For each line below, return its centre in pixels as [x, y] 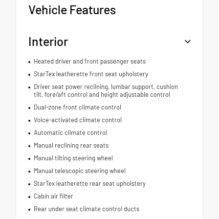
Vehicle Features [72, 10]
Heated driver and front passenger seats [89, 61]
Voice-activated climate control [77, 120]
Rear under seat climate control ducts [86, 209]
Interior [48, 41]
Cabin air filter [53, 196]
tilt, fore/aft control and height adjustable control [102, 95]
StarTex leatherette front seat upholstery [91, 74]
